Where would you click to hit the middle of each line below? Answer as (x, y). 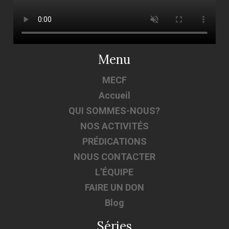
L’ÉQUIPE (114, 172)
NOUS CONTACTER (114, 156)
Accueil (114, 95)
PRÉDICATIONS (114, 141)
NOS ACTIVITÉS (114, 126)
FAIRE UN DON (114, 187)
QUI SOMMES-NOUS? (114, 110)
